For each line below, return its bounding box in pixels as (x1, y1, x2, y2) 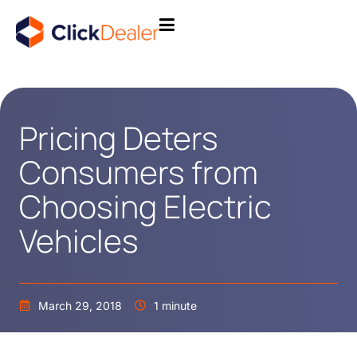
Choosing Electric (19, 184, 272, 228)
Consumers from (19, 150, 258, 194)
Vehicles (19, 218, 139, 262)
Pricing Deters (19, 116, 218, 159)
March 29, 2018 (38, 299, 122, 313)
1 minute (154, 299, 197, 313)
